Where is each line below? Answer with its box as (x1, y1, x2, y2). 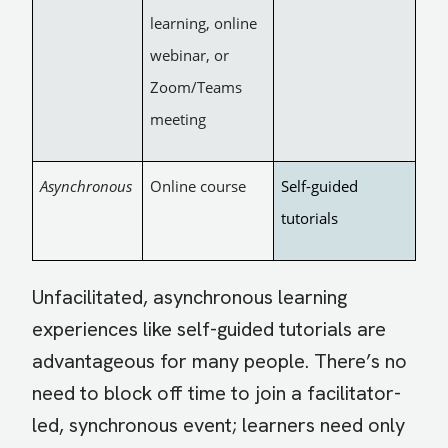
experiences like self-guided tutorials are (32, 316, 386, 343)
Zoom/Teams (150, 77, 242, 98)
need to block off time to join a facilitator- (32, 380, 401, 407)
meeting (150, 109, 206, 130)
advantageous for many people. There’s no (32, 348, 407, 375)
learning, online (150, 13, 257, 34)
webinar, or (150, 45, 229, 66)
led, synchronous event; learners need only (32, 412, 405, 439)
